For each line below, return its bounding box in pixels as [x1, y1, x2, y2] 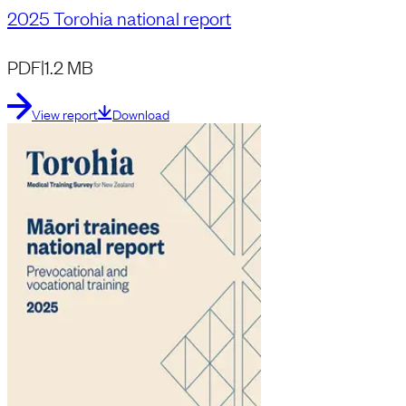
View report [32, 105, 98, 123]
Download [112, 105, 169, 123]
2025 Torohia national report [7, 5, 231, 30]
